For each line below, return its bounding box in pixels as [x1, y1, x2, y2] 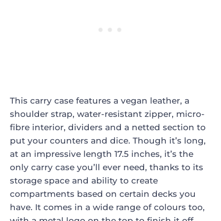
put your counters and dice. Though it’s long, [10, 136, 206, 146]
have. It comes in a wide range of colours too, [10, 202, 205, 213]
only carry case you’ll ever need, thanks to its [10, 162, 203, 173]
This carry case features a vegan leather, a [10, 96, 189, 106]
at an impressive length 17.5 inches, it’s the [10, 149, 193, 159]
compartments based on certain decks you [10, 189, 196, 199]
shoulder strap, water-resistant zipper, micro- [10, 109, 205, 119]
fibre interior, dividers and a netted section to [10, 122, 206, 133]
